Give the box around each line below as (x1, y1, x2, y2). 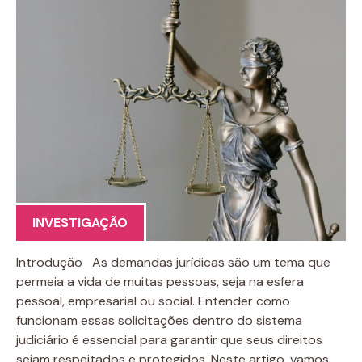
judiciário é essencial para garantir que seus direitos (16, 331, 322, 348)
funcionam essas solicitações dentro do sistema (16, 312, 302, 329)
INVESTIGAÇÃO (32, 214, 128, 231)
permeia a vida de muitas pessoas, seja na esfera (16, 273, 304, 290)
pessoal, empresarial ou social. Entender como (16, 293, 290, 309)
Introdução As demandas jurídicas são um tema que (16, 254, 330, 271)
